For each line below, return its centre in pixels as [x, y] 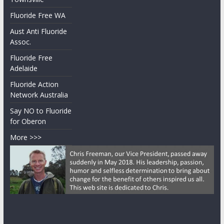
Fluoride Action [34, 84]
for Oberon [28, 121]
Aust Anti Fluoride [38, 31]
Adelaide [23, 68]
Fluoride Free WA [37, 15]
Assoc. [20, 42]
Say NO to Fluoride [40, 111]
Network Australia [39, 95]
